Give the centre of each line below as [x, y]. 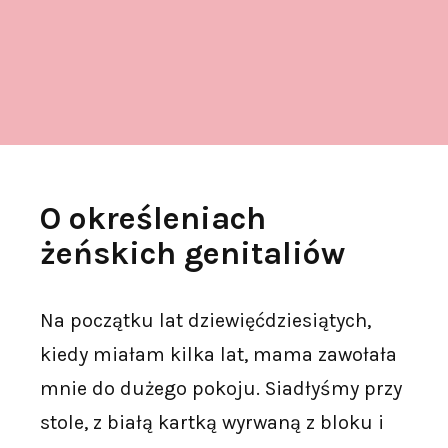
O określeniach [153, 218]
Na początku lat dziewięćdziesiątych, [205, 320]
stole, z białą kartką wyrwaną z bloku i [212, 422]
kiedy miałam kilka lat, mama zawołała [218, 354]
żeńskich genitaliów [192, 253]
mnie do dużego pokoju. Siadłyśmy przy [221, 388]
